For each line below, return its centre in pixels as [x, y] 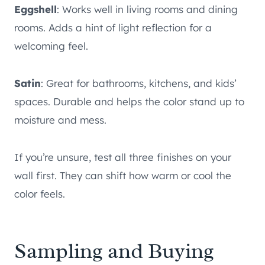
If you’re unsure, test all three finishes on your [123, 157]
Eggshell [35, 9]
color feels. [40, 194]
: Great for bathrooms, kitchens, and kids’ [139, 83]
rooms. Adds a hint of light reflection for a [113, 28]
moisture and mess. [60, 120]
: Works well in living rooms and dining [147, 9]
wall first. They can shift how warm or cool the [123, 176]
